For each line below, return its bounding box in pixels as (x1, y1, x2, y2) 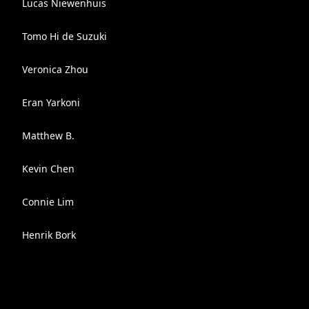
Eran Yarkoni (22, 96, 80, 109)
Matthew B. (22, 129, 74, 142)
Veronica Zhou (22, 63, 88, 76)
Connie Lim (22, 195, 74, 208)
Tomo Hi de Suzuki (22, 30, 107, 43)
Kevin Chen (22, 162, 74, 175)
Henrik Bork (22, 228, 76, 241)
